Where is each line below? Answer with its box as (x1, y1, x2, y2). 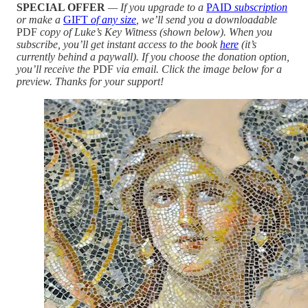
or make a (16, 13, 63, 25)
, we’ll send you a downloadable (136, 13, 277, 25)
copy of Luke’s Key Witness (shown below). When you (37, 25, 272, 38)
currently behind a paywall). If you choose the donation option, (16, 50, 289, 63)
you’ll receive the (16, 63, 93, 75)
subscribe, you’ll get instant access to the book (16, 38, 220, 50)
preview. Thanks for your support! (16, 75, 164, 87)
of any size (88, 13, 136, 25)
